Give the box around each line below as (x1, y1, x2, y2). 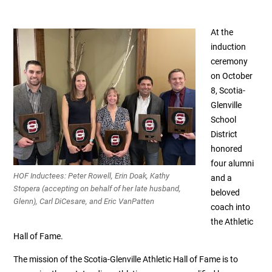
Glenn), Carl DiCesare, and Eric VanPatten (13, 196, 155, 206)
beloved (210, 188, 240, 198)
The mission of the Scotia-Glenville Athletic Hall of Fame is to (13, 254, 239, 265)
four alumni (210, 158, 254, 169)
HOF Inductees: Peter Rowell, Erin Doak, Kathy (13, 171, 170, 180)
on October (210, 71, 253, 81)
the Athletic (210, 217, 253, 227)
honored (210, 144, 242, 154)
